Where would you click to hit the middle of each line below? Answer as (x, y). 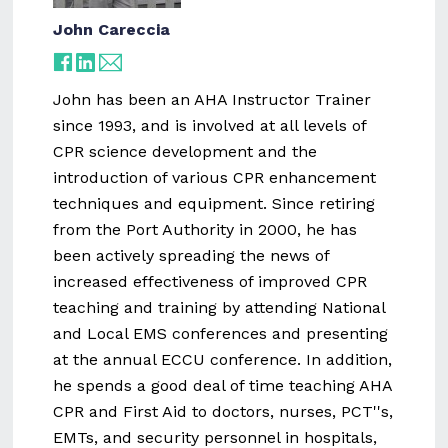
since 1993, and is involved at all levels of (210, 125)
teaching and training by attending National (219, 307)
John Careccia (112, 29)
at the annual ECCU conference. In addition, (223, 359)
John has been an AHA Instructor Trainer (212, 99)
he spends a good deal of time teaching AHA (223, 385)
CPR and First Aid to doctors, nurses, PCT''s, (223, 411)
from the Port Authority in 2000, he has (205, 229)
